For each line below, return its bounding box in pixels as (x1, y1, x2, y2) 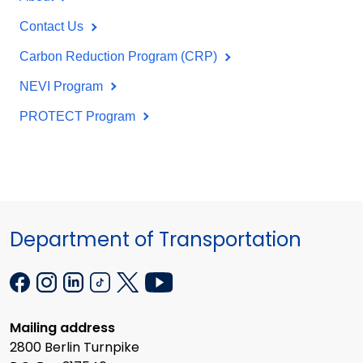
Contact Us (19, 19, 87, 34)
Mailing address (10, 318, 115, 337)
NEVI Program (19, 79, 106, 93)
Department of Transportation (10, 226, 301, 254)
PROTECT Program (19, 109, 139, 123)
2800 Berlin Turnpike (10, 337, 139, 357)
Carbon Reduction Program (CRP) (19, 49, 220, 63)
